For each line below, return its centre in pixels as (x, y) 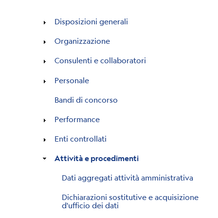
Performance (77, 119)
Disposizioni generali (91, 21)
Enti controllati (80, 138)
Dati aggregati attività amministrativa (128, 178)
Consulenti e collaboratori (100, 60)
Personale (72, 80)
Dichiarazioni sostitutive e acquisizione (130, 197)
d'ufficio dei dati (91, 205)
